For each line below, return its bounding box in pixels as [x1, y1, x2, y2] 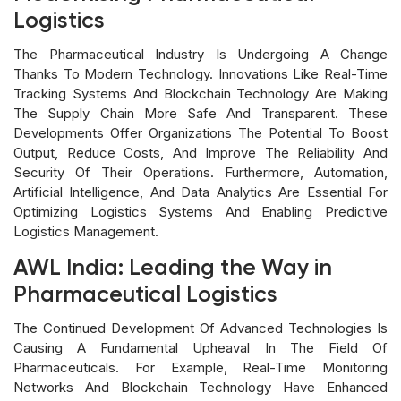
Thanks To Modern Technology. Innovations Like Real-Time [13, 64, 388, 82]
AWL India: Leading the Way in [13, 257, 332, 280]
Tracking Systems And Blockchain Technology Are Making [13, 84, 388, 102]
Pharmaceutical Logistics [13, 284, 277, 307]
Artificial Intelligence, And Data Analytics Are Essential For [13, 183, 388, 200]
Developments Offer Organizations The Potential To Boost [13, 124, 388, 141]
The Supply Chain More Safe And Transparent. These [13, 104, 388, 122]
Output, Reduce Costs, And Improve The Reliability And [13, 143, 388, 161]
